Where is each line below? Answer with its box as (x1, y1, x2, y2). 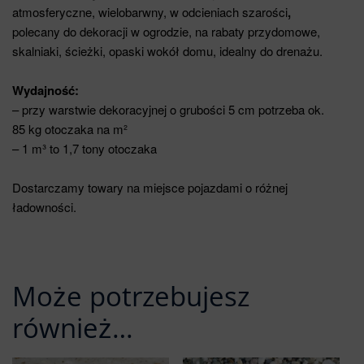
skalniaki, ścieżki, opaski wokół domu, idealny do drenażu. (12, 42, 323, 60)
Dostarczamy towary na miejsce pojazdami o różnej (12, 179, 288, 197)
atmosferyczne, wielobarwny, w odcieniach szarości (12, 3, 288, 21)
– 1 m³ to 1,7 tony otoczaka (12, 140, 157, 158)
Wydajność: (12, 81, 79, 100)
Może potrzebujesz (12, 278, 249, 315)
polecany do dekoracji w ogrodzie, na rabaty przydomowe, (12, 23, 320, 41)
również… (12, 310, 133, 347)
